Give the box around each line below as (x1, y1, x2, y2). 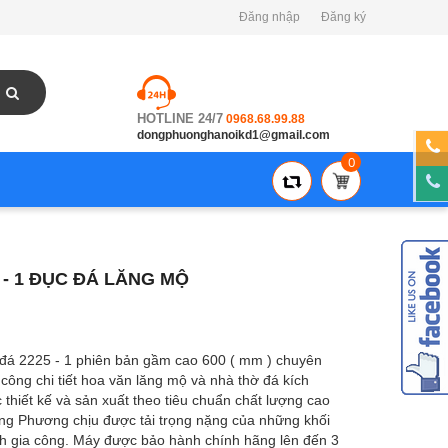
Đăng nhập (239, 10, 300, 24)
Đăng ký (321, 10, 366, 24)
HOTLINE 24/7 (137, 111, 223, 126)
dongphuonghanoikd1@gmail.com (137, 128, 330, 142)
